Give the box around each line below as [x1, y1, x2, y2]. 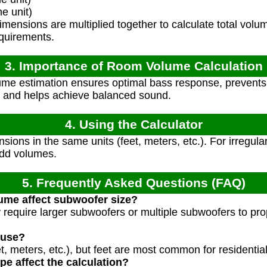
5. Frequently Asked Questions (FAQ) [21, 176, 246, 190]
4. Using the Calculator [64, 117, 203, 132]
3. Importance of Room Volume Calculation [4, 59, 263, 73]
